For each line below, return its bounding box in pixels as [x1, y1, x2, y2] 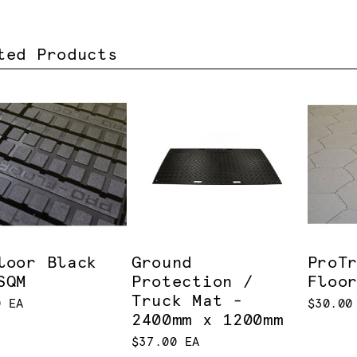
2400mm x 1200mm [131, 312, 284, 329]
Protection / [131, 274, 253, 291]
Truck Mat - [131, 293, 243, 310]
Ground [131, 255, 193, 272]
